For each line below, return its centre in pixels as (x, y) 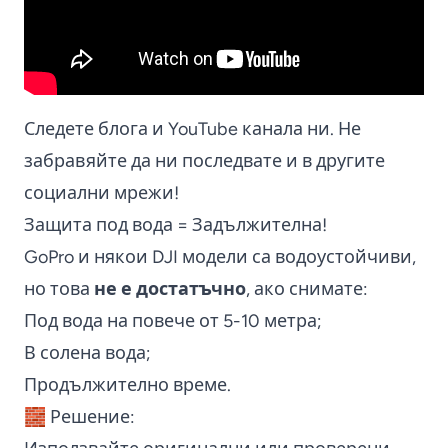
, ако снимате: (307, 288)
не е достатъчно (170, 288)
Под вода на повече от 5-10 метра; (173, 320)
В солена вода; (87, 352)
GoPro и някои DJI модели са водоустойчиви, (220, 256)
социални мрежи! (101, 192)
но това (59, 288)
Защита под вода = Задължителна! (175, 224)
